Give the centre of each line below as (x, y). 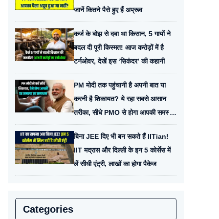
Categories (48, 209)
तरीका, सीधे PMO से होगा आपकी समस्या (124, 112)
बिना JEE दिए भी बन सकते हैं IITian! (121, 136)
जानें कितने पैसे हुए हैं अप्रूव (108, 10)
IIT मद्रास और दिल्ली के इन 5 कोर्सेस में (122, 150)
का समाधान (87, 126)
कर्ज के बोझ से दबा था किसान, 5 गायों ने (122, 34)
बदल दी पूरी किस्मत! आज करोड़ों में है (119, 47)
